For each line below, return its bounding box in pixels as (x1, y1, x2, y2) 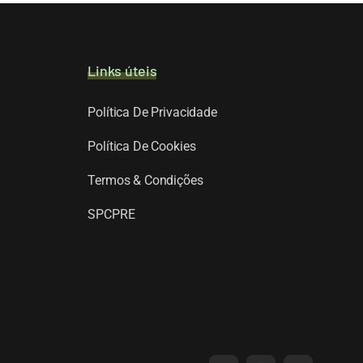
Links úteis (88, 61, 157, 79)
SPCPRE (88, 206, 135, 222)
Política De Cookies (88, 138, 196, 154)
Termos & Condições (88, 172, 203, 188)
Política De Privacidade (88, 104, 217, 120)
